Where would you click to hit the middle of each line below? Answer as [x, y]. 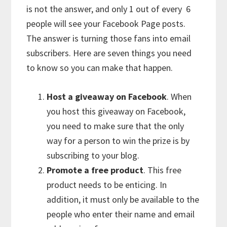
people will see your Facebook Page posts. [106, 23]
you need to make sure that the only [116, 126]
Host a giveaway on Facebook [107, 96]
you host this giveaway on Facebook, [116, 111]
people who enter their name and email [121, 214]
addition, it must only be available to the [123, 199]
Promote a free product [95, 170]
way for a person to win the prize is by [118, 140]
